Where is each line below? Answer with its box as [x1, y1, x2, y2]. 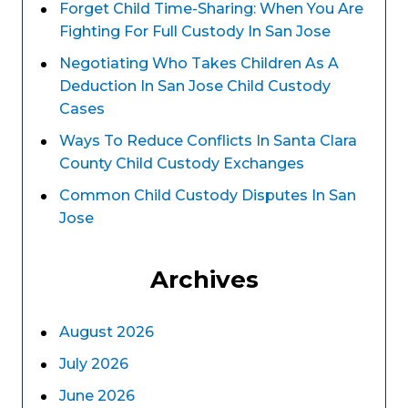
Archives [149, 265, 259, 294]
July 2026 [59, 355, 128, 372]
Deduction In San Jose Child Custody [59, 77, 331, 95]
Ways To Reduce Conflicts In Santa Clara [59, 132, 357, 149]
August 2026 [59, 323, 154, 341]
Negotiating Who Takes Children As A [59, 55, 339, 72]
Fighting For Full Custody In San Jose [59, 23, 331, 40]
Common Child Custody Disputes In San [59, 187, 356, 204]
